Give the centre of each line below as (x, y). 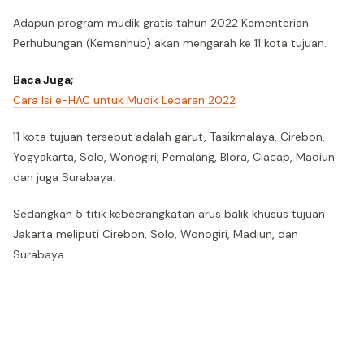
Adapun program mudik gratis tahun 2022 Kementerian (161, 23)
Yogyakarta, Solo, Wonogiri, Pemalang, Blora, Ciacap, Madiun (174, 157)
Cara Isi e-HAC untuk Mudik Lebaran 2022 (124, 100)
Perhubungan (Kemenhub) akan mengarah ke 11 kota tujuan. (170, 43)
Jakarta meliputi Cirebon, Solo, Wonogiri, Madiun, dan (156, 234)
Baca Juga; (43, 80)
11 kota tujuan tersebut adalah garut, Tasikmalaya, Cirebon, (169, 136)
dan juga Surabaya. (64, 177)
